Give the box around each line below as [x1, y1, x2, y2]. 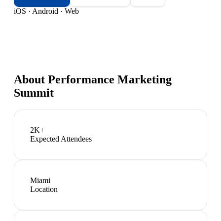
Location [30, 184, 58, 193]
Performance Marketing [48, 73, 172, 86]
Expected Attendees [30, 134, 92, 143]
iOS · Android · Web [14, 6, 79, 15]
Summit [14, 86, 54, 99]
